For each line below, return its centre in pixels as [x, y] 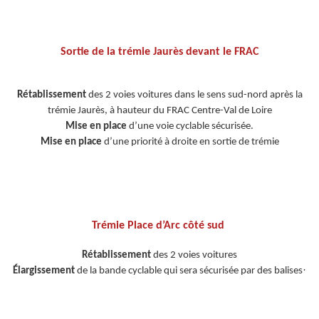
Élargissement [44, 271]
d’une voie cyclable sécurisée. [191, 127]
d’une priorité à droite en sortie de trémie [190, 142]
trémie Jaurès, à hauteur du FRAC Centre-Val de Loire [159, 111]
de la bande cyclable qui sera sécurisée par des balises [189, 271]
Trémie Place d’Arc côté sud [159, 226]
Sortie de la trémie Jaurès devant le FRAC [159, 52]
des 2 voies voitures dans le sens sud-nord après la [194, 95]
